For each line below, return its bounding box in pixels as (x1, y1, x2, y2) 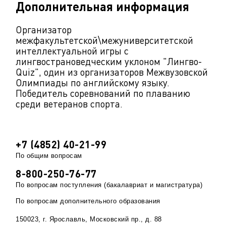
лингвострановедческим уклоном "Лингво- (16, 55, 202, 68)
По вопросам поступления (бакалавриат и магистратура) (16, 181, 202, 189)
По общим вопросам (16, 152, 82, 160)
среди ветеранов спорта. (16, 98, 123, 110)
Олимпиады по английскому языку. (16, 77, 169, 89)
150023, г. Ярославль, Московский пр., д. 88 (16, 215, 162, 223)
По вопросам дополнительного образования (16, 197, 160, 205)
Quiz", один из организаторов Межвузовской (16, 66, 208, 78)
